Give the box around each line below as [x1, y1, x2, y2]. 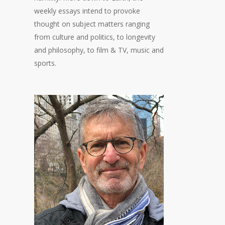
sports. [34, 58, 56, 68]
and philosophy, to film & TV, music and [34, 45, 164, 55]
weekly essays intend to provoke [34, 6, 140, 16]
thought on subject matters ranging [34, 19, 150, 29]
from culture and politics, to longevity [34, 32, 155, 42]
